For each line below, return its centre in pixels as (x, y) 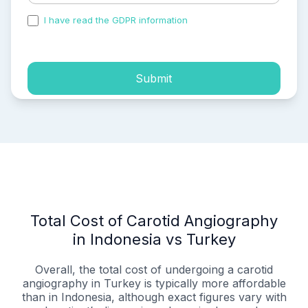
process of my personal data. (91, 32)
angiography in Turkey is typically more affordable (154, 284)
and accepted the (229, 20)
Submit (154, 78)
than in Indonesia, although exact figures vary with (154, 297)
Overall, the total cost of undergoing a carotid (154, 270)
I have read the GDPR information (116, 20)
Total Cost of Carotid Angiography (154, 221)
